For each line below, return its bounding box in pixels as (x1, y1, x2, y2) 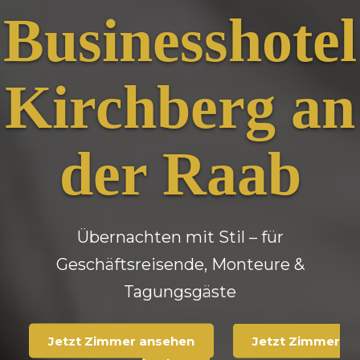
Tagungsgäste (124, 281, 236, 301)
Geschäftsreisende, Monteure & (55, 254, 305, 274)
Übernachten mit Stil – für (76, 227, 284, 247)
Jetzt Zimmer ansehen (47, 333, 194, 349)
